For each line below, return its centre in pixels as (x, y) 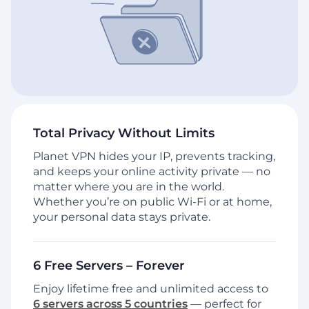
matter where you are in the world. (129, 187)
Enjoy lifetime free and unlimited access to (151, 289)
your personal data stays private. (122, 217)
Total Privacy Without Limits (124, 133)
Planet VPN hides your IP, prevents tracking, (154, 157)
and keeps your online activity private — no (152, 172)
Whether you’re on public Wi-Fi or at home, (152, 202)
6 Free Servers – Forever (109, 266)
